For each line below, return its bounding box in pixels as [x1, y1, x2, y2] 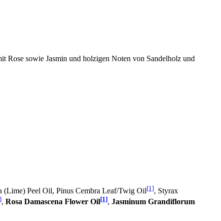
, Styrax [154, 186, 178, 195]
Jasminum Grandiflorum [111, 197, 195, 206]
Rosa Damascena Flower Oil [5, 197, 100, 206]
